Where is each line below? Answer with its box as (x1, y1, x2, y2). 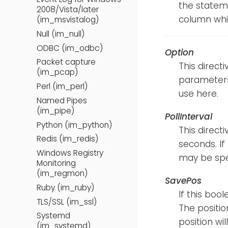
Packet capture (37, 56, 96, 68)
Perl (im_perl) (37, 81, 88, 92)
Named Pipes (37, 95, 87, 106)
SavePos (165, 175, 202, 187)
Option (165, 46, 194, 59)
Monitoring (37, 158, 76, 169)
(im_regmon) (37, 168, 88, 179)
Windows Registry (37, 148, 103, 159)
